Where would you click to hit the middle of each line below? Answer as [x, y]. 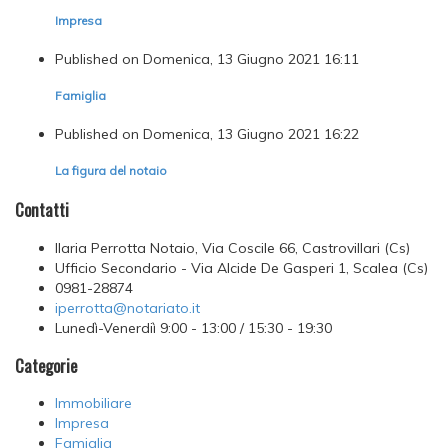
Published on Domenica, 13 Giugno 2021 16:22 [207, 133]
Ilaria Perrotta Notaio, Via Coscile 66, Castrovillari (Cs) [232, 247]
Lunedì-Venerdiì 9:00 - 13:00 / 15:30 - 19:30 [193, 327]
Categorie [46, 366]
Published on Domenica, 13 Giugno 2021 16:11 [207, 58]
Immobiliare [93, 403]
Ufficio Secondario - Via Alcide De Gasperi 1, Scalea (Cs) [241, 267]
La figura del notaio [111, 170]
